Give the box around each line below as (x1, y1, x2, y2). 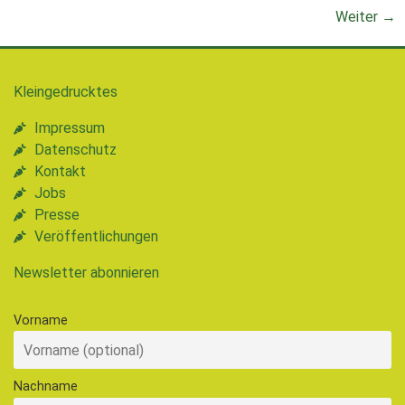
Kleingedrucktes (14, 82, 118, 100)
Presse (33, 205, 80, 223)
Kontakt (33, 162, 86, 180)
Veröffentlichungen (33, 227, 158, 245)
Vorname (14, 312, 68, 328)
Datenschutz (33, 140, 117, 158)
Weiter (335, 7, 381, 25)
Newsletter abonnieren (14, 263, 159, 281)
